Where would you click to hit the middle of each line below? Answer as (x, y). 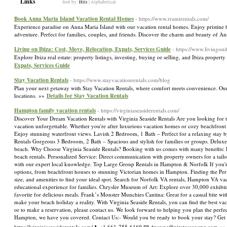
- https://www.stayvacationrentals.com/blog (120, 80)
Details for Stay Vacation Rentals (87, 96)
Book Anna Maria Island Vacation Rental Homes (74, 19)
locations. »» (30, 96)
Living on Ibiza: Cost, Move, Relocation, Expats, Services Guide (92, 49)
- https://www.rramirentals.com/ (172, 18)
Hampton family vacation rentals (55, 110)
